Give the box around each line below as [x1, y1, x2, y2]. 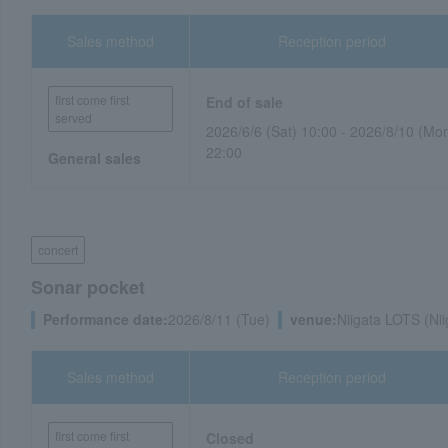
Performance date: [43, 309, 168, 329]
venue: [290, 309, 337, 329]
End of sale [206, 92, 284, 112]
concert [38, 241, 78, 258]
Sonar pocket [31, 274, 145, 300]
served [55, 109, 92, 126]
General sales [48, 148, 141, 168]
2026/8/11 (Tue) [168, 309, 270, 329]
